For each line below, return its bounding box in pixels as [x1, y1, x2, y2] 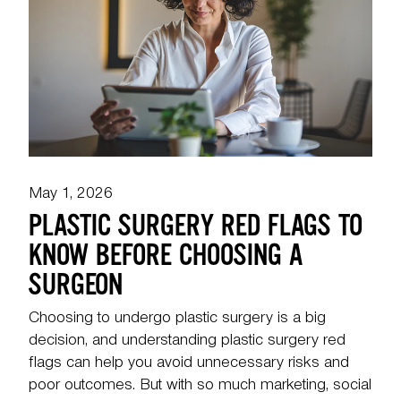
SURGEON [29, 268, 123, 302]
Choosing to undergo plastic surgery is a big [29, 311, 326, 328]
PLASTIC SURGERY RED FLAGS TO [29, 209, 363, 243]
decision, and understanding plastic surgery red [29, 334, 346, 350]
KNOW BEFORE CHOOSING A [29, 238, 303, 272]
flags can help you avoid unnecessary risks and [29, 356, 349, 372]
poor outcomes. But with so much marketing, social [29, 379, 371, 395]
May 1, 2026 [29, 187, 113, 203]
